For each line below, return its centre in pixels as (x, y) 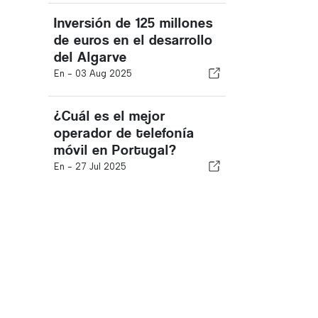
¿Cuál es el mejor (110, 116)
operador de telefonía (124, 133)
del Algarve (91, 57)
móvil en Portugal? (115, 150)
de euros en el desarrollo (133, 40)
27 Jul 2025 (101, 166)
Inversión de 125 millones (133, 23)
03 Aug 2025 (104, 73)
